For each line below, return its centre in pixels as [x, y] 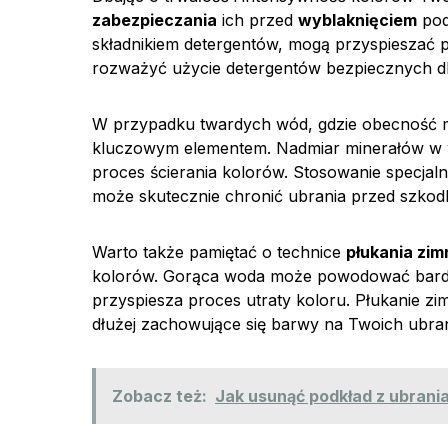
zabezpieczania [154, 20]
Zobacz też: [159, 396]
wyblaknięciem [357, 20]
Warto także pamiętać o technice [219, 252]
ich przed [257, 20]
